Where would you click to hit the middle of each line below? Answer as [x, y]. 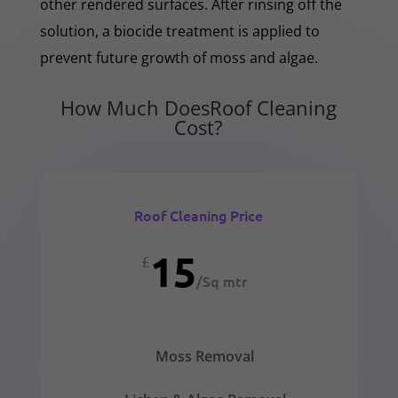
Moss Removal [205, 356]
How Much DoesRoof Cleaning [199, 107]
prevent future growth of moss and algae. [179, 57]
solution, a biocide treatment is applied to [179, 31]
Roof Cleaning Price [199, 215]
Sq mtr [225, 280]
